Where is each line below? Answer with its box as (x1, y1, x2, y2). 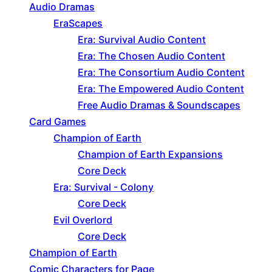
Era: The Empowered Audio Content (78, 83, 244, 95)
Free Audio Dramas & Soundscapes (78, 99, 240, 112)
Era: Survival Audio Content (78, 33, 206, 46)
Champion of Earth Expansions (78, 148, 223, 161)
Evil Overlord (53, 214, 112, 226)
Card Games (29, 115, 86, 128)
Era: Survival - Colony (53, 181, 154, 194)
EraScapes (53, 17, 103, 30)
